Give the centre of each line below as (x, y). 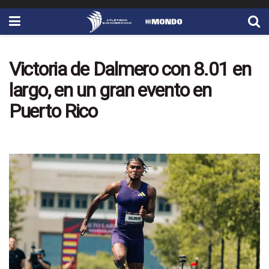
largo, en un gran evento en (110, 90)
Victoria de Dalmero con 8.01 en (130, 69)
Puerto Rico (53, 111)
